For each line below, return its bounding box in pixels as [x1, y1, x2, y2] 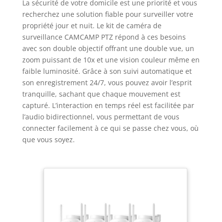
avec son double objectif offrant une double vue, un [22, 44, 194, 54]
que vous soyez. [22, 135, 75, 145]
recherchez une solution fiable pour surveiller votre [22, 9, 193, 19]
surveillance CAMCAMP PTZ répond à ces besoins [22, 32, 186, 42]
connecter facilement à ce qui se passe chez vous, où [22, 123, 199, 133]
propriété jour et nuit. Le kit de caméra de [22, 21, 162, 31]
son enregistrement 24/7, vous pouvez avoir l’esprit [22, 78, 192, 88]
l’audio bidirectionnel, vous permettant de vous [22, 112, 179, 122]
